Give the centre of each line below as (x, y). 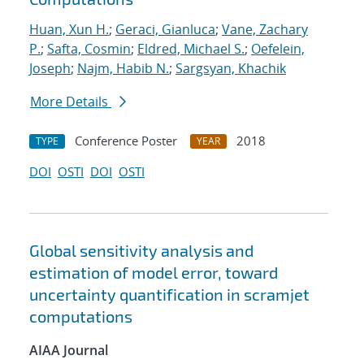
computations (81, 316)
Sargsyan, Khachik (231, 69)
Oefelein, (278, 49)
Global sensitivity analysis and (141, 251)
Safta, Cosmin (89, 49)
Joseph (50, 69)
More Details (71, 102)
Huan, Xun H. (69, 30)
